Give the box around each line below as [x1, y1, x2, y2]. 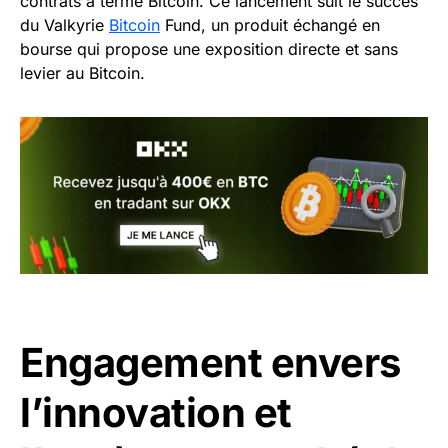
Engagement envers [20, 337, 401, 387]
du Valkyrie [20, 15, 109, 36]
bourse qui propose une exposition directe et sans [20, 39, 398, 60]
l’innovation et [20, 387, 292, 437]
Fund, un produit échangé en [160, 15, 380, 36]
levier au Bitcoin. [20, 63, 145, 84]
